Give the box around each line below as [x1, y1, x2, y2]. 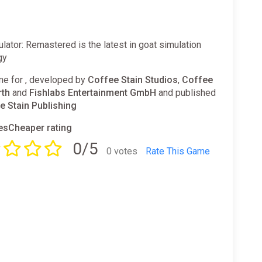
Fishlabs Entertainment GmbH [29, 87, 157, 98]
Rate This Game [146, 145, 211, 157]
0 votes [106, 145, 138, 157]
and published [156, 87, 216, 98]
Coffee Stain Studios [88, 74, 178, 85]
